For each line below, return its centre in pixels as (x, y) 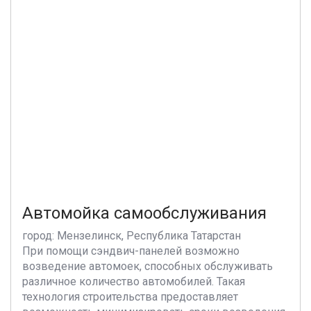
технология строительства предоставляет (130, 297)
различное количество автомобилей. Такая (134, 281)
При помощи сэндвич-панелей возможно (131, 251)
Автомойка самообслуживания (144, 213)
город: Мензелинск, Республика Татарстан (132, 236)
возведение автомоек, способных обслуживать (148, 266)
